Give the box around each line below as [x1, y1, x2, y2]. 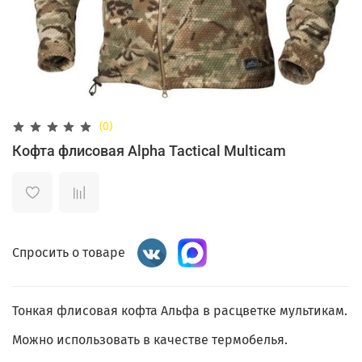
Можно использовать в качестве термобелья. [12, 331, 288, 347]
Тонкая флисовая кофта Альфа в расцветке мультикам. [12, 302, 347, 318]
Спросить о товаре [12, 245, 125, 261]
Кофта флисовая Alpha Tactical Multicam [12, 141, 286, 159]
